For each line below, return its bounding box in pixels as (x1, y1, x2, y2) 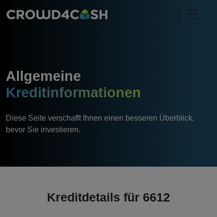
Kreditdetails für (47, 190, 139, 204)
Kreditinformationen (6, 84, 141, 100)
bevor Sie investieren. (6, 125, 80, 134)
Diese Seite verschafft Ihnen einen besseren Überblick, (6, 113, 194, 122)
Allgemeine (6, 68, 81, 84)
